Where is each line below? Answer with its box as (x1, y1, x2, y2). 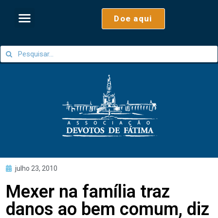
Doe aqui (114, 14, 153, 23)
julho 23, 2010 (15, 164, 57, 172)
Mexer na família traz (6, 181, 170, 202)
